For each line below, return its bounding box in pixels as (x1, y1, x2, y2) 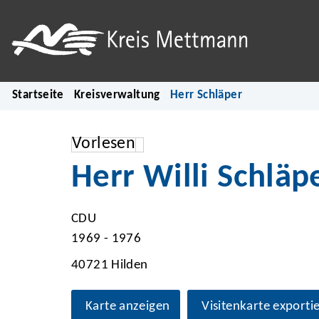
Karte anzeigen (85, 299, 170, 313)
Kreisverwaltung (74, 89, 160, 101)
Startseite (12, 89, 64, 101)
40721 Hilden (71, 258, 148, 273)
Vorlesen (72, 135, 136, 152)
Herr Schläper (169, 89, 242, 101)
